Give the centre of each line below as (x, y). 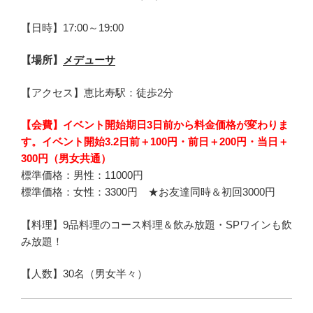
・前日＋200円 (212, 141)
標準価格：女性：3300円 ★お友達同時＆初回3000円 (148, 192)
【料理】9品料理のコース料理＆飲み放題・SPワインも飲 (156, 224)
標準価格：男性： (63, 175)
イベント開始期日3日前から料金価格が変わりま (176, 125)
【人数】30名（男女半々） (84, 274)
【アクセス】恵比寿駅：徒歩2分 (97, 92)
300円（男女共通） (66, 158)
